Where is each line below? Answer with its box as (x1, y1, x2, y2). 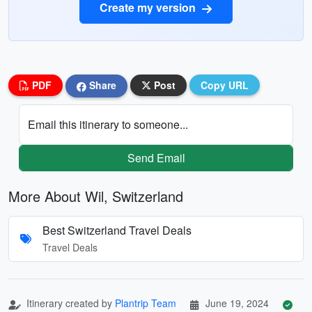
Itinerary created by (24, 295, 115, 310)
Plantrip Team (115, 295, 176, 310)
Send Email (127, 149, 185, 166)
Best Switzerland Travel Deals (42, 221, 192, 238)
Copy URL (201, 78, 249, 92)
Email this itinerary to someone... (28, 116, 188, 132)
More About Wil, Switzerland (8, 185, 183, 206)
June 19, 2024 (205, 295, 269, 310)
